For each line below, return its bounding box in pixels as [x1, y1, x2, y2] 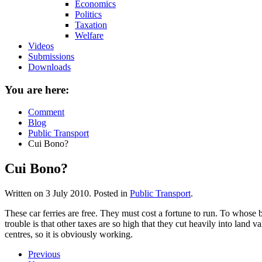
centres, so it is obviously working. [5, 229, 133, 240]
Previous [28, 249, 60, 260]
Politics [75, 9, 102, 19]
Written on [5, 188, 46, 199]
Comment [28, 107, 64, 118]
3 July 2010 [46, 188, 89, 199]
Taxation [75, 20, 107, 30]
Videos [28, 41, 54, 51]
